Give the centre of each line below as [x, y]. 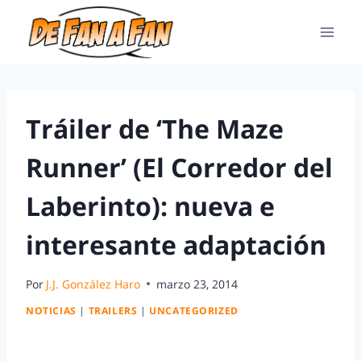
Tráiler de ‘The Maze [155, 129]
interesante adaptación [176, 245]
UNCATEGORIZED [194, 311]
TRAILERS [113, 311]
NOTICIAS [51, 311]
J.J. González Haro [93, 284]
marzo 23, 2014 [197, 284]
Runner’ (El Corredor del [179, 167]
